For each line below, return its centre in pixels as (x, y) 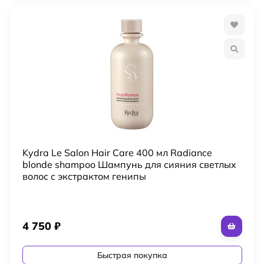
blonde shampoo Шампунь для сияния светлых (129, 164)
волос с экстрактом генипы (84, 176)
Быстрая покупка (132, 255)
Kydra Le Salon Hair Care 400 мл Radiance (117, 152)
